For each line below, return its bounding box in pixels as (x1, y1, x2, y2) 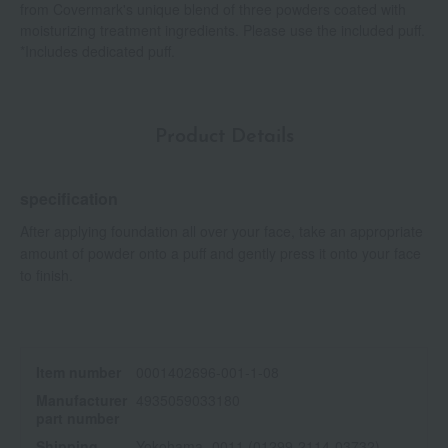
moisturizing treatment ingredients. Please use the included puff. (20, 20, 425, 41)
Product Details (154, 127, 294, 148)
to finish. (20, 265, 73, 286)
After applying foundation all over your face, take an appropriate (20, 221, 423, 242)
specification (20, 187, 118, 211)
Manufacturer (36, 390, 127, 411)
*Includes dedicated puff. (20, 41, 175, 62)
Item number (36, 362, 121, 383)
